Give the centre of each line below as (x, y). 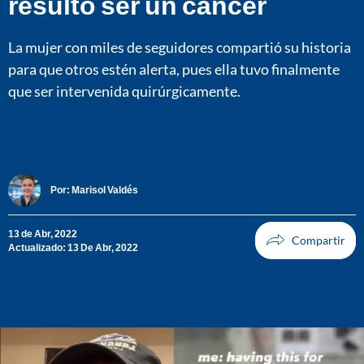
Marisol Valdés (105, 190)
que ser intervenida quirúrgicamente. (124, 91)
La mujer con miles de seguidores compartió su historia (180, 47)
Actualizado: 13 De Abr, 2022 (73, 247)
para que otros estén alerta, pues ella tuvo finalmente (174, 69)
